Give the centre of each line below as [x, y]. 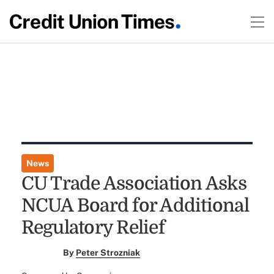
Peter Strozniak [108, 253]
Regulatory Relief [93, 228]
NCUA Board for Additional [135, 206]
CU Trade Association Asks [134, 183]
